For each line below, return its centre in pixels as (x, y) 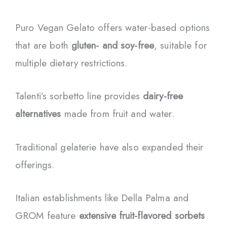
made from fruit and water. (118, 114)
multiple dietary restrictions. (71, 63)
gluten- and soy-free (113, 45)
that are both (43, 45)
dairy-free (163, 96)
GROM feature (47, 215)
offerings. (35, 165)
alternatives (38, 114)
